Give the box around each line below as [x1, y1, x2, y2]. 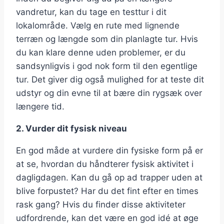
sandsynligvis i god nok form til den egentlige [16, 61, 197, 71]
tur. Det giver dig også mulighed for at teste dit [16, 74, 204, 85]
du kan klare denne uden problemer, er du [16, 47, 185, 58]
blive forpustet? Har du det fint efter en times [16, 186, 198, 196]
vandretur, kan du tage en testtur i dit [16, 7, 166, 17]
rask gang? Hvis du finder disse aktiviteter [16, 199, 185, 210]
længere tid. [16, 101, 64, 112]
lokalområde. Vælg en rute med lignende [16, 20, 179, 31]
